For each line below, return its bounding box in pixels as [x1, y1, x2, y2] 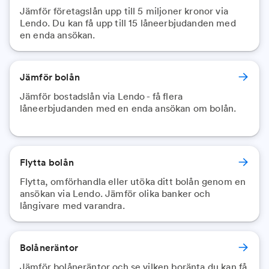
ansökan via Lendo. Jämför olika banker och [20, 187, 210, 199]
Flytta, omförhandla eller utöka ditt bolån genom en [20, 175, 246, 187]
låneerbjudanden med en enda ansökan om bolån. [20, 102, 237, 114]
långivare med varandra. [20, 199, 125, 211]
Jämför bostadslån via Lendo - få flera [20, 90, 183, 102]
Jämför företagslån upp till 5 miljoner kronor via [20, 5, 228, 17]
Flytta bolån [20, 156, 74, 168]
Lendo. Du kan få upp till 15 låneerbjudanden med [20, 17, 236, 29]
